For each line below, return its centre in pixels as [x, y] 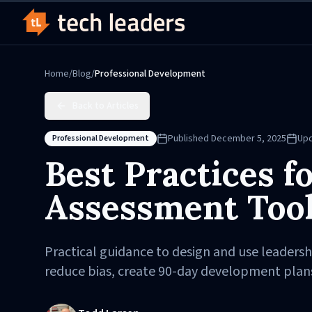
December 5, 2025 [249, 139]
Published [189, 139]
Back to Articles [106, 106]
